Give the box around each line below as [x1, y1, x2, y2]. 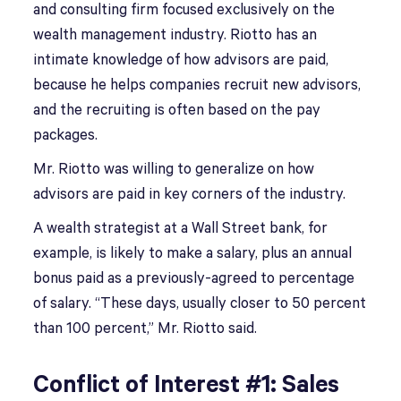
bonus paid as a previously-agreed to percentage [33, 270, 355, 287]
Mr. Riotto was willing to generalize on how [33, 161, 315, 178]
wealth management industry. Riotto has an [33, 27, 318, 44]
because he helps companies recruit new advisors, [33, 77, 362, 94]
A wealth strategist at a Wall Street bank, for [33, 220, 328, 237]
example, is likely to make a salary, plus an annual [33, 245, 353, 262]
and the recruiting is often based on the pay [33, 102, 321, 119]
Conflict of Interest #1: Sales [33, 371, 340, 399]
